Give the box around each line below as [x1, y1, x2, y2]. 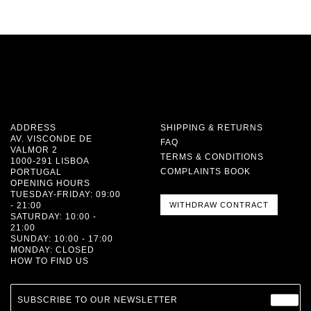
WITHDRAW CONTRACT [169, 200, 269, 209]
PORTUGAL [10, 167, 62, 177]
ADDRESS [10, 122, 56, 133]
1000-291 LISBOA [10, 155, 90, 166]
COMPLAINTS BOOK [160, 166, 251, 176]
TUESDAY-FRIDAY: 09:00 [10, 189, 121, 199]
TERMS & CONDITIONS [160, 151, 264, 162]
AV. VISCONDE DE [10, 133, 92, 144]
